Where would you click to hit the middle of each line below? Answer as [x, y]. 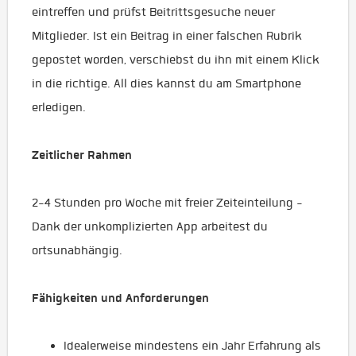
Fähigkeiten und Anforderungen [120, 298]
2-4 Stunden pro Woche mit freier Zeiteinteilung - [167, 203]
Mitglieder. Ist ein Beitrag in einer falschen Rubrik [167, 36]
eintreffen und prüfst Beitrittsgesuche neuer [153, 12]
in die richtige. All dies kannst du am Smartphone [166, 83]
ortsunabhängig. [77, 250]
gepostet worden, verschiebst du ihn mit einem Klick [176, 60]
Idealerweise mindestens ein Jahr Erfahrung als [192, 346]
